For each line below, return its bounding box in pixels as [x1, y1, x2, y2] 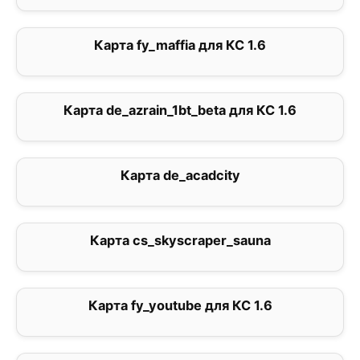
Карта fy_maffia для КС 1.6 [94, 37, 266, 54]
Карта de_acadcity [120, 167, 240, 184]
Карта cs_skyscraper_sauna [89, 232, 271, 249]
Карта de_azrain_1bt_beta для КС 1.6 [63, 102, 297, 119]
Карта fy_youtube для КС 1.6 [88, 297, 272, 314]
